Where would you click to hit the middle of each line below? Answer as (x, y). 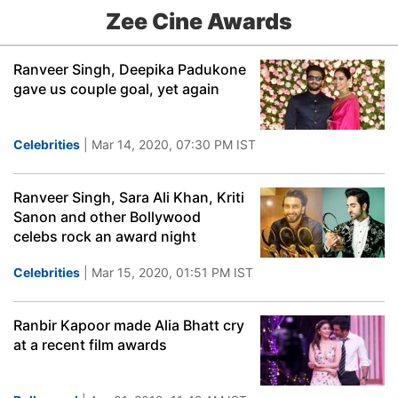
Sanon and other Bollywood (107, 217)
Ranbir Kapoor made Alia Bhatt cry (129, 325)
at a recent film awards (90, 345)
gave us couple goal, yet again (116, 89)
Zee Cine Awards (199, 21)
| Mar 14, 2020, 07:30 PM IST (168, 144)
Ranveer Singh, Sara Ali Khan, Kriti (129, 197)
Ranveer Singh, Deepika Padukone (130, 69)
